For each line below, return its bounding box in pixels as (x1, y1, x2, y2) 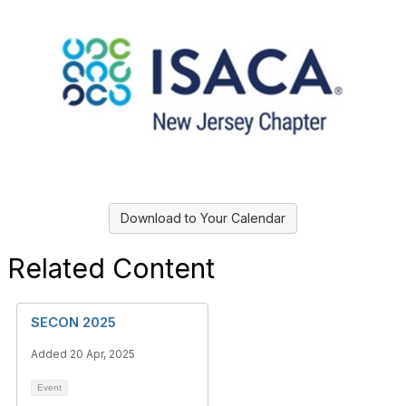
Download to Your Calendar (121, 210, 285, 226)
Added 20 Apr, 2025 (31, 347, 135, 361)
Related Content (7, 252, 215, 285)
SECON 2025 (31, 314, 116, 331)
